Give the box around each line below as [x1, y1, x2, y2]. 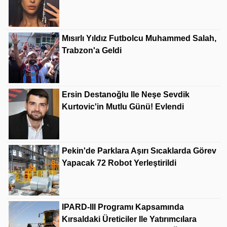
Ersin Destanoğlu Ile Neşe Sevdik [62, 90, 190, 99]
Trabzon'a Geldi [62, 46, 122, 55]
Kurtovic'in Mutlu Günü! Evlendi [62, 102, 184, 111]
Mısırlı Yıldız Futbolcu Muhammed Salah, [62, 34, 216, 43]
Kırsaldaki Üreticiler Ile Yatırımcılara [62, 215, 197, 224]
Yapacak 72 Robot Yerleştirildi [62, 159, 176, 168]
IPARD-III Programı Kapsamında [62, 203, 184, 212]
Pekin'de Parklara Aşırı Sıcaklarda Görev [62, 146, 216, 156]
